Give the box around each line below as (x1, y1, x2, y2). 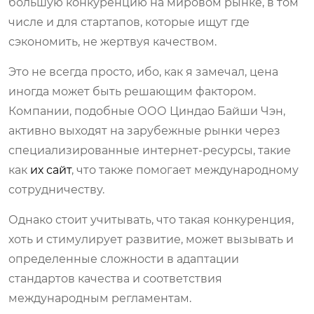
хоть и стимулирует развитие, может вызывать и (8, 232, 294, 246)
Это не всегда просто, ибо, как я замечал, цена (8, 64, 278, 78)
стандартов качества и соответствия (8, 271, 222, 285)
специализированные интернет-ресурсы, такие (8, 143, 291, 157)
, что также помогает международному (71, 163, 299, 177)
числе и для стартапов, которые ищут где (8, 15, 250, 29)
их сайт (30, 163, 71, 177)
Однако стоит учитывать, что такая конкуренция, (8, 212, 294, 226)
